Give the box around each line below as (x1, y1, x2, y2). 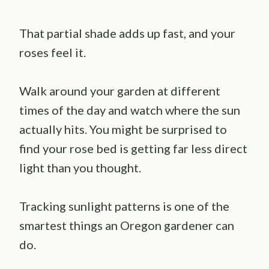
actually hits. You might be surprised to (19, 122, 227, 137)
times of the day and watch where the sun (19, 103, 240, 118)
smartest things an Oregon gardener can (19, 218, 234, 233)
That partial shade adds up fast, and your (19, 26, 235, 41)
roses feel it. (19, 45, 86, 60)
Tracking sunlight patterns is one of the (19, 199, 229, 214)
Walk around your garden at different (19, 83, 220, 98)
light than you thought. (19, 160, 141, 175)
